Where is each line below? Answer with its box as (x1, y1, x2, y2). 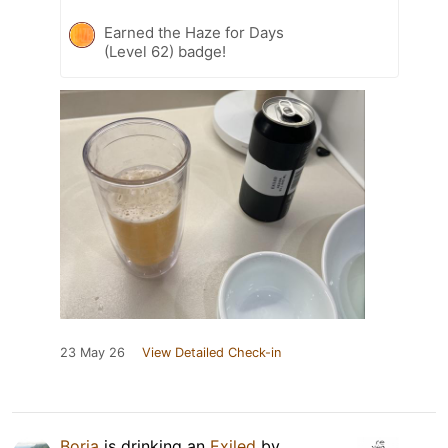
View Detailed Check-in (142, 344, 281, 360)
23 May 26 (60, 344, 125, 360)
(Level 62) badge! (104, 41, 226, 61)
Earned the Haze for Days (104, 22, 284, 42)
